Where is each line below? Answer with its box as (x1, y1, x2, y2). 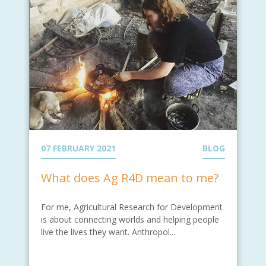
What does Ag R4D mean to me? (41, 169, 218, 186)
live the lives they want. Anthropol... (41, 226, 175, 237)
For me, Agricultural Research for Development (41, 201, 223, 213)
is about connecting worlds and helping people (41, 213, 219, 225)
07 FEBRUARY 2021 (41, 142, 116, 154)
